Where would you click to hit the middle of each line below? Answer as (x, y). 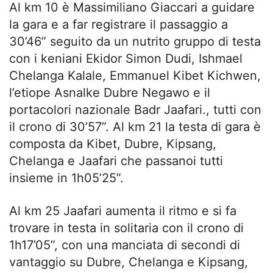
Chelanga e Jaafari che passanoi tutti (116, 161)
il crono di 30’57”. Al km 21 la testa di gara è (135, 126)
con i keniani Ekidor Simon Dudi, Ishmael (126, 58)
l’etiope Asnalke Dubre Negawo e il (110, 92)
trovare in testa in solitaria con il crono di (126, 228)
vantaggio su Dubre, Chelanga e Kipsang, (129, 262)
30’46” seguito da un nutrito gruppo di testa (135, 41)
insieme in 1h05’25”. (66, 178)
